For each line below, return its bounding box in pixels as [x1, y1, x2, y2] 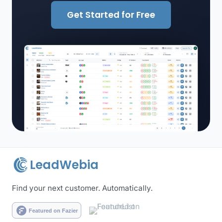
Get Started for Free [67, 8, 155, 21]
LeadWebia [30, 157, 99, 173]
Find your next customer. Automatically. [12, 183, 153, 193]
